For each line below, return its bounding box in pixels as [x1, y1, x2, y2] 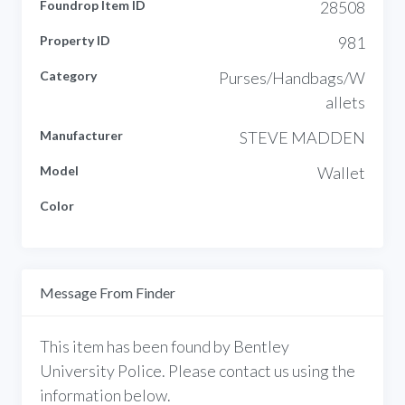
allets [325, 91, 365, 112]
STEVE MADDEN [240, 127, 365, 147]
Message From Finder [40, 283, 175, 301]
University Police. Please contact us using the [40, 360, 355, 381]
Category [40, 67, 97, 83]
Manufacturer [40, 127, 123, 143]
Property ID [40, 32, 110, 48]
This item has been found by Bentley [40, 335, 289, 356]
